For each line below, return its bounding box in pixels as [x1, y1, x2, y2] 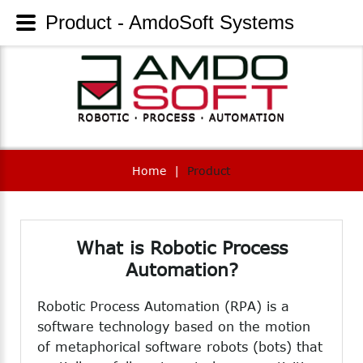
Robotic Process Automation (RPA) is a [37, 299, 289, 314]
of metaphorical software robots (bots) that [37, 340, 322, 354]
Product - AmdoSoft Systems [45, 11, 294, 33]
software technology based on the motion [37, 319, 310, 334]
